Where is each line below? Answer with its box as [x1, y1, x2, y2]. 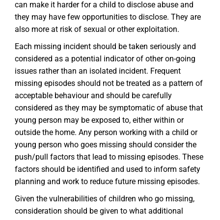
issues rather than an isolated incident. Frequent [15, 66, 181, 76]
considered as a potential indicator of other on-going [15, 54, 195, 63]
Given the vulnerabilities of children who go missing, [15, 194, 194, 203]
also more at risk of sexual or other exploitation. [15, 25, 179, 34]
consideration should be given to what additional [15, 206, 183, 216]
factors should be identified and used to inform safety [15, 165, 200, 174]
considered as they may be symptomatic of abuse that [15, 103, 203, 112]
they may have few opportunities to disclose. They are [15, 12, 201, 22]
